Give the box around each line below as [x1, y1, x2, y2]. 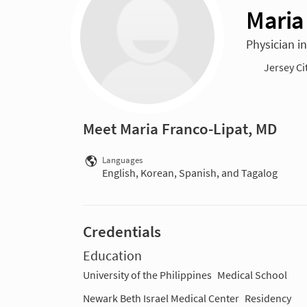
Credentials [83, 221, 161, 241]
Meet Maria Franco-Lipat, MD [83, 119, 277, 138]
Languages [102, 154, 143, 165]
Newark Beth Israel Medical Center [83, 291, 239, 305]
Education [83, 246, 142, 265]
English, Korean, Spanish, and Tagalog [102, 165, 278, 180]
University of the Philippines [83, 267, 212, 282]
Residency [245, 291, 291, 305]
